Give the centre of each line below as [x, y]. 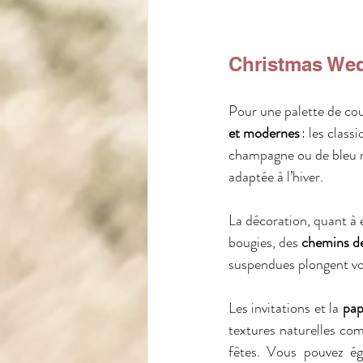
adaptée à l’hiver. [276, 176]
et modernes [264, 132]
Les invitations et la [286, 307]
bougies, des [265, 242]
